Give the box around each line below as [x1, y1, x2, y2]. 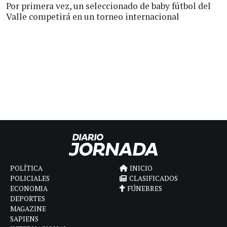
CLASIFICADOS [129, 173, 178, 183]
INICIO [130, 163, 153, 173]
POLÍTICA [10, 163, 43, 173]
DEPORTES [10, 194, 45, 203]
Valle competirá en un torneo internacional [6, 11, 179, 22]
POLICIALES [10, 173, 50, 183]
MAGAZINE [10, 204, 46, 213]
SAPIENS [10, 214, 39, 223]
